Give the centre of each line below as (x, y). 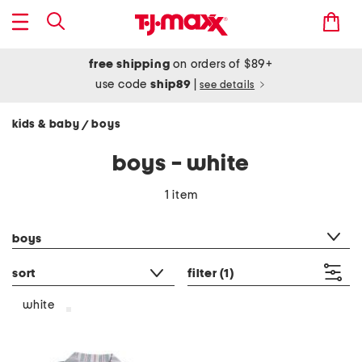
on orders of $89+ (221, 64)
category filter (50, 218)
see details (227, 85)
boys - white (181, 164)
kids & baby (47, 124)
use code (123, 84)
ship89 (172, 84)
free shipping (130, 64)
